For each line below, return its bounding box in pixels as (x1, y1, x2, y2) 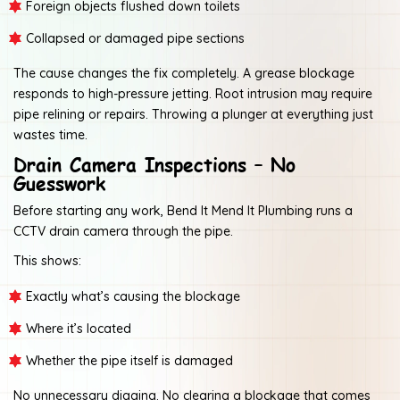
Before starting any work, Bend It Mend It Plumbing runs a (13, 202, 353, 219)
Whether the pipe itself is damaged (26, 352, 233, 369)
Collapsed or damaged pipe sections (26, 29, 245, 46)
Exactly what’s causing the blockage (26, 287, 240, 304)
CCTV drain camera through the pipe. (13, 222, 233, 239)
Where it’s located (26, 320, 131, 337)
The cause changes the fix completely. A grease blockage (13, 64, 354, 81)
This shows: (13, 252, 81, 269)
